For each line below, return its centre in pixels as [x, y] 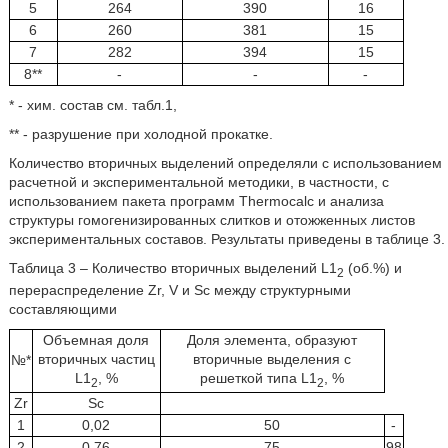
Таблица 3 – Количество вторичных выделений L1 [172, 268]
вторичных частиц [96, 359]
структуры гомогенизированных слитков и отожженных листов [211, 220]
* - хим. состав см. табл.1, [92, 105]
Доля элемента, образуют [272, 340]
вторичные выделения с [272, 359]
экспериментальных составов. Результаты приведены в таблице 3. [226, 239]
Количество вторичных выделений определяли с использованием [225, 163]
